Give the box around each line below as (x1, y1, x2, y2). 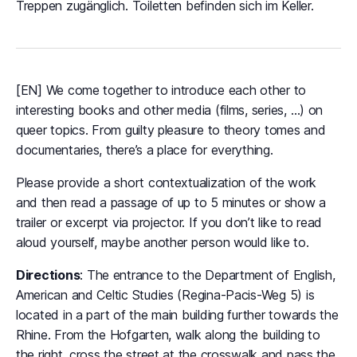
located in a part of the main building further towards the (16, 307, 339, 323)
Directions (16, 267, 80, 283)
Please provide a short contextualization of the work (16, 175, 316, 190)
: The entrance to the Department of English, (80, 267, 335, 283)
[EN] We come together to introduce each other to (16, 82, 307, 98)
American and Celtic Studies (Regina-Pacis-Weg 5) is (16, 287, 315, 303)
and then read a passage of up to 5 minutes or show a (16, 194, 326, 210)
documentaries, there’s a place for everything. (16, 142, 273, 158)
